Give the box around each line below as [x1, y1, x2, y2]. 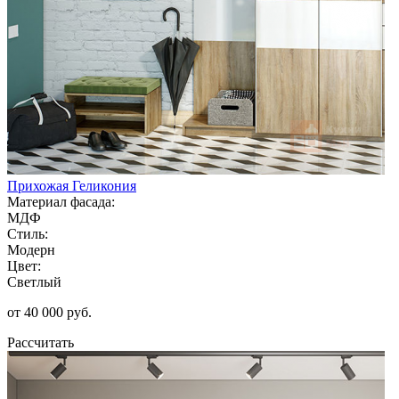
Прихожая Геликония [7, 177, 136, 193]
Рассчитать [7, 334, 74, 350]
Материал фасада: [7, 193, 115, 209]
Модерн [7, 241, 55, 257]
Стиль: [7, 225, 48, 241]
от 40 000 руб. [7, 304, 92, 320]
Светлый [7, 273, 61, 289]
